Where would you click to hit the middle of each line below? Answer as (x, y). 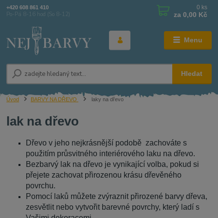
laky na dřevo (107, 100)
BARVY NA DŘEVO (54, 100)
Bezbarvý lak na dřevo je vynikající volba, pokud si (113, 164)
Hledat (192, 74)
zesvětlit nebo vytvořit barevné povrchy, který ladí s (113, 207)
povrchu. (41, 185)
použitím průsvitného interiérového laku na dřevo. (111, 153)
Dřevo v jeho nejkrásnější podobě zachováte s (107, 143)
